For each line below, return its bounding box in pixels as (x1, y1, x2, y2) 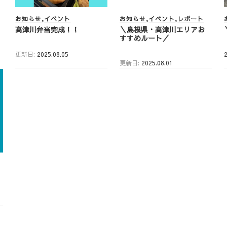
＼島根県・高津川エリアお (120, 24, 205, 34)
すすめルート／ (120, 32, 170, 43)
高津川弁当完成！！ (15, 24, 80, 34)
